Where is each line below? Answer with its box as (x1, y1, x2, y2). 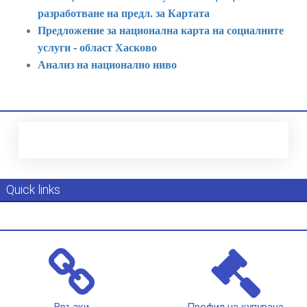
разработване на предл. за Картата (38, 5, 210, 21)
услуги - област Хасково (38, 39, 157, 55)
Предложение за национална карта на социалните (38, 22, 284, 38)
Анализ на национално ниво (38, 56, 177, 72)
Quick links (6, 182, 60, 197)
